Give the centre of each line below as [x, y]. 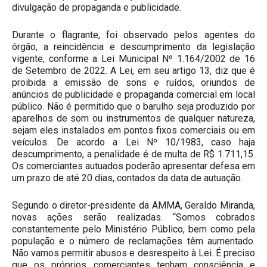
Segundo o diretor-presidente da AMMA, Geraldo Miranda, [133, 205]
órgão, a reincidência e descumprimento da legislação [133, 47]
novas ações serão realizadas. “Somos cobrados [133, 217]
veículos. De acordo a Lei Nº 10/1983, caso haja [133, 142]
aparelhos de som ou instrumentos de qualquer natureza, [133, 118]
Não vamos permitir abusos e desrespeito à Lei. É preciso [133, 253]
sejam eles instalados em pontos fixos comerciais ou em [133, 130]
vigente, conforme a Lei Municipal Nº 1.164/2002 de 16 [133, 59]
